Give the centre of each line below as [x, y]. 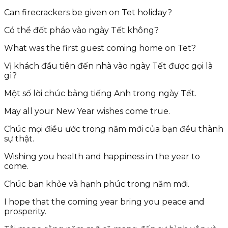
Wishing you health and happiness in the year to [102, 156]
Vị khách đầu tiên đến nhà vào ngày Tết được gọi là [108, 66]
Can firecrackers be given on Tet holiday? [88, 12]
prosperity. [25, 211]
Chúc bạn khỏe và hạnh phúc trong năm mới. [97, 184]
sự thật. [19, 138]
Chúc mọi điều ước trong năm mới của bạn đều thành [114, 129]
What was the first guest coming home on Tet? [100, 48]
